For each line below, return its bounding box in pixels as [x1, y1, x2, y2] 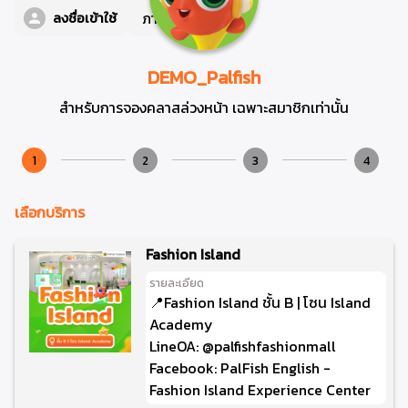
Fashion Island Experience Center [148, 378, 371, 401]
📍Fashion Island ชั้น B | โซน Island [148, 291, 371, 313]
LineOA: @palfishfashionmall [148, 334, 336, 357]
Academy [148, 312, 213, 335]
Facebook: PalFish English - [148, 356, 331, 379]
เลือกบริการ [15, 200, 85, 223]
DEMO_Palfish [147, 63, 261, 91]
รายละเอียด [148, 274, 204, 291]
